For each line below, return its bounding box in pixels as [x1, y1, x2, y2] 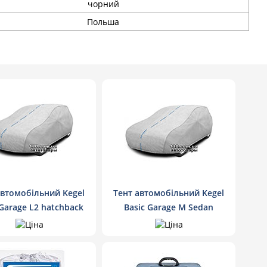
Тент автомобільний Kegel [113, 187, 225, 198]
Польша [87, 16, 119, 27]
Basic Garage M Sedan [124, 201, 214, 213]
